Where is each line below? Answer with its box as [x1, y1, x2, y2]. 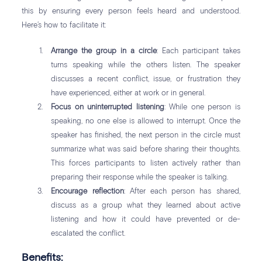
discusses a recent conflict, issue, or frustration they [51, 75, 240, 84]
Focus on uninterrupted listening [51, 104, 164, 112]
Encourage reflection [51, 188, 124, 196]
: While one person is [164, 104, 240, 112]
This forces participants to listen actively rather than [51, 160, 240, 168]
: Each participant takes [156, 47, 240, 56]
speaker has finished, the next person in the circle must [51, 132, 240, 140]
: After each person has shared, [123, 188, 240, 196]
